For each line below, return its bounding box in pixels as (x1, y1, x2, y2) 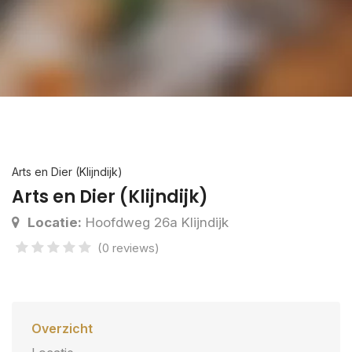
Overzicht (31, 321, 93, 336)
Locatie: (27, 214, 82, 230)
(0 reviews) (97, 240, 159, 255)
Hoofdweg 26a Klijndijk (82, 214, 229, 230)
